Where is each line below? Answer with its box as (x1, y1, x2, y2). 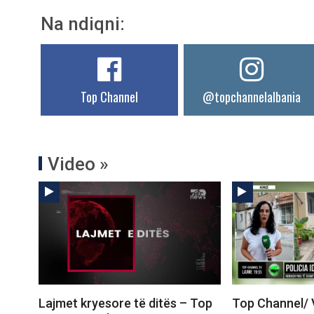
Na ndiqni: (41, 13, 125, 35)
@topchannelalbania (203, 88, 301, 107)
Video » (48, 153, 109, 175)
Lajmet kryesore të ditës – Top (39, 295, 212, 310)
